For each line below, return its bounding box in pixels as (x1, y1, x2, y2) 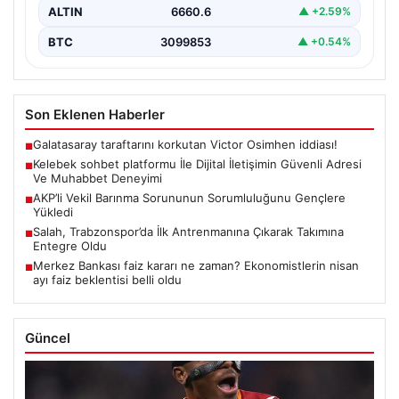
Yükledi (33, 204, 73, 219)
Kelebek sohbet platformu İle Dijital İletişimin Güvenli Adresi (33, 156, 362, 171)
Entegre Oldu (33, 238, 107, 253)
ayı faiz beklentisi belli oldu (33, 272, 182, 287)
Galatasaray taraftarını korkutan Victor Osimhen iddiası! (33, 136, 338, 151)
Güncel (25, 329, 70, 346)
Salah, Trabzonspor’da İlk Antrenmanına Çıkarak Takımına (33, 224, 344, 239)
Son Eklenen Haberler (25, 105, 165, 123)
